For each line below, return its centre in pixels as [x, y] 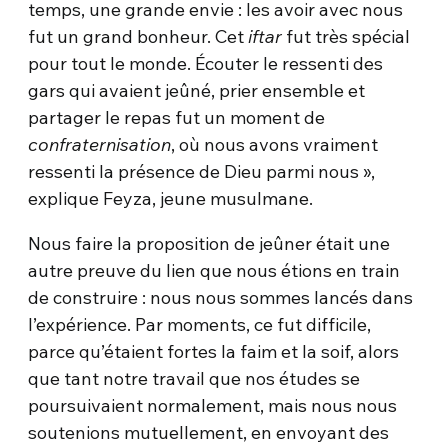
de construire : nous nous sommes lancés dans [221, 298]
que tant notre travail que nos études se [194, 379]
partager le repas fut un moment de [177, 118]
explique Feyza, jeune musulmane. [171, 199]
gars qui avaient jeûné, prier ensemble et [197, 91]
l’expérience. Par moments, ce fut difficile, [200, 325]
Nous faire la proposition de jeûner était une [209, 244]
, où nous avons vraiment [275, 145]
